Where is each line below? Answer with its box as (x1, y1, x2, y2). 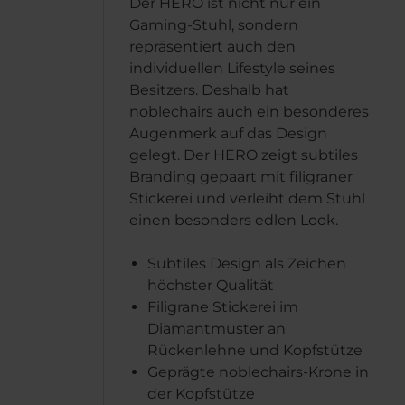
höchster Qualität (147, 277, 274, 294)
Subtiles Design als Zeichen (147, 255, 346, 272)
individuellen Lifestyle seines (129, 60, 335, 77)
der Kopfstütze (147, 385, 255, 402)
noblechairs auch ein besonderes (129, 103, 369, 120)
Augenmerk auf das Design (129, 125, 327, 142)
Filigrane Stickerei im (147, 298, 298, 316)
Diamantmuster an (147, 320, 286, 337)
